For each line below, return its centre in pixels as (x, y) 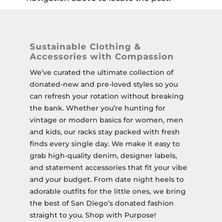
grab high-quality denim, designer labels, (103, 156)
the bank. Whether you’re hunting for (97, 108)
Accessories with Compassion (102, 56)
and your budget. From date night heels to (107, 179)
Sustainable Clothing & (85, 47)
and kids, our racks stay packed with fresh (105, 132)
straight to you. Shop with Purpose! (93, 215)
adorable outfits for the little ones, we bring (108, 191)
